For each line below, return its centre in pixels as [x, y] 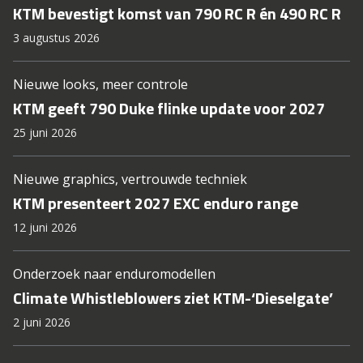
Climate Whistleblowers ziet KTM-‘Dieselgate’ [173, 297]
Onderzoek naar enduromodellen [114, 273]
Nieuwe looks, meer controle [100, 84]
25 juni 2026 [45, 132]
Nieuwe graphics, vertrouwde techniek [130, 179]
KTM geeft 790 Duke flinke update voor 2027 [169, 108]
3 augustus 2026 [56, 37]
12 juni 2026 [45, 227]
